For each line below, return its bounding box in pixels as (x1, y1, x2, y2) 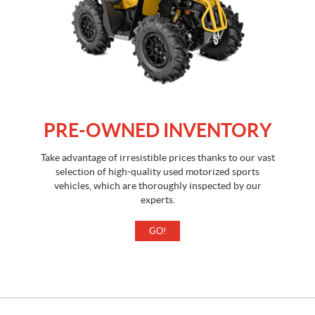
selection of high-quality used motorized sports (56, 165, 259, 177)
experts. (140, 193, 175, 205)
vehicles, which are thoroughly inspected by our (53, 179, 262, 191)
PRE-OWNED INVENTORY (43, 119, 272, 141)
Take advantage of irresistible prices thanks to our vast (40, 151, 275, 163)
